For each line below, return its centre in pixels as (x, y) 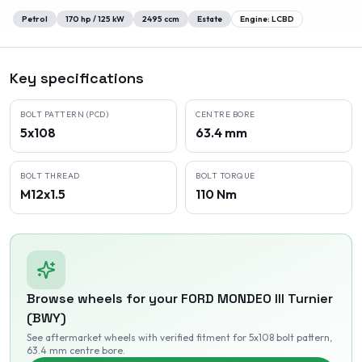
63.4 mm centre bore (75, 350)
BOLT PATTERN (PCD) (64, 114)
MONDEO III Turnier (275, 299)
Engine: (256, 19)
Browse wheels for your (104, 299)
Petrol (35, 19)
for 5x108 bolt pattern (280, 337)
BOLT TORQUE (225, 176)
